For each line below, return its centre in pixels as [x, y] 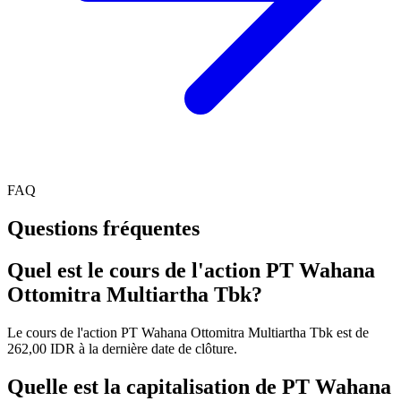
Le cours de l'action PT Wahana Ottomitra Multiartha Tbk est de [188, 333]
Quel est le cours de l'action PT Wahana [191, 271]
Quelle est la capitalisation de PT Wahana [199, 387]
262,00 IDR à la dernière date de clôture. [122, 349]
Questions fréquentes [103, 229]
